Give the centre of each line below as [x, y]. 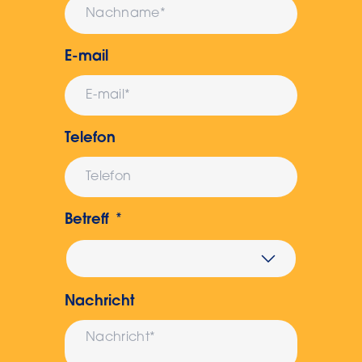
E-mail [87, 58]
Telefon [90, 139]
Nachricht [100, 303]
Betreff [87, 221]
